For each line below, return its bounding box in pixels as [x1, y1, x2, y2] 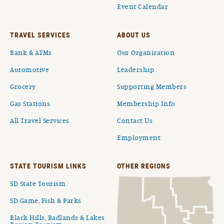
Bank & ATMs [10, 49, 52, 57]
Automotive [10, 66, 49, 74]
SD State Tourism [10, 180, 65, 188]
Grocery [10, 83, 36, 91]
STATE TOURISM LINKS [10, 161, 86, 171]
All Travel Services [10, 117, 69, 125]
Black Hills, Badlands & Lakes [10, 214, 105, 222]
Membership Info [117, 100, 175, 108]
